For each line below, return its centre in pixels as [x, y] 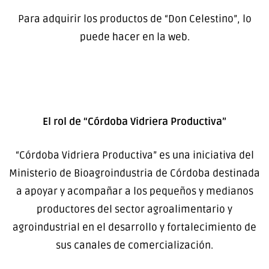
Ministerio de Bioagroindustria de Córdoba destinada [134, 173]
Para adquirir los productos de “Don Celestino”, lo [134, 19]
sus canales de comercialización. [134, 245]
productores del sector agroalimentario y [134, 209]
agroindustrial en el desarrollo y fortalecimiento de [134, 227]
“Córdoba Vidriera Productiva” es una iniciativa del [134, 155]
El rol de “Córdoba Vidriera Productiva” [134, 122]
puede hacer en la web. [134, 37]
